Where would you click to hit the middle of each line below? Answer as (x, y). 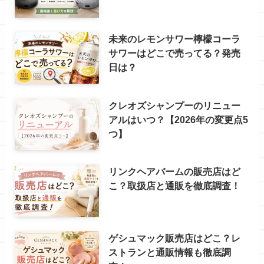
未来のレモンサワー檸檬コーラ (175, 39)
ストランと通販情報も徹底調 (170, 253)
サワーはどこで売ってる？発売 (175, 53)
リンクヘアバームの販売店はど (175, 172)
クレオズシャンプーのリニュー (175, 105)
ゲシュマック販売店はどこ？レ (175, 238)
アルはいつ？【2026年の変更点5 (179, 119)
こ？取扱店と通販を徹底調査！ (175, 186)
